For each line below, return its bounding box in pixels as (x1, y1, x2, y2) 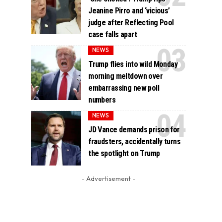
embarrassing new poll (88, 83, 160, 93)
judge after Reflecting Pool (88, 17, 174, 27)
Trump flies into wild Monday (88, 59, 178, 69)
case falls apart (88, 29, 137, 39)
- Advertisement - (81, 174, 135, 182)
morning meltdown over (88, 71, 163, 81)
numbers (88, 95, 116, 105)
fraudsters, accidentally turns (88, 137, 180, 147)
